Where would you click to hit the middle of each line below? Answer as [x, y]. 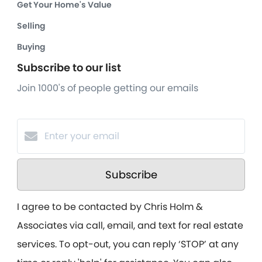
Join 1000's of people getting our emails [108, 88]
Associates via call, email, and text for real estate [130, 226]
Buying [31, 47]
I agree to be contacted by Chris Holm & [110, 207]
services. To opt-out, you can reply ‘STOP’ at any [128, 244]
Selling [31, 26]
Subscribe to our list [69, 68]
